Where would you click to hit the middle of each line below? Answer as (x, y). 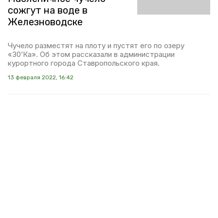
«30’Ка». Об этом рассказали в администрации (91, 54)
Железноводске (45, 22)
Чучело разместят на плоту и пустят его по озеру (96, 46)
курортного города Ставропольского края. (84, 63)
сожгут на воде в (48, 10)
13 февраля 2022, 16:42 (41, 78)
